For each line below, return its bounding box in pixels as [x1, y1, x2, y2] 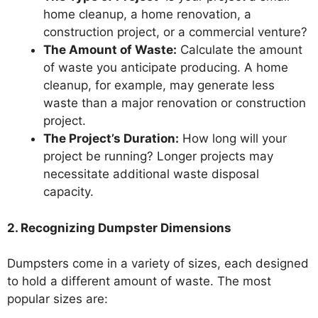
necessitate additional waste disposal [43, 167, 259, 181]
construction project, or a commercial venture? [43, 25, 307, 39]
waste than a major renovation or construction [43, 96, 306, 110]
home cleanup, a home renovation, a [43, 7, 251, 21]
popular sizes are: [7, 292, 108, 306]
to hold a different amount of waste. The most [7, 274, 271, 288]
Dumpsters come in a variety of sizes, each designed [7, 256, 309, 270]
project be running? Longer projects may [43, 149, 273, 163]
